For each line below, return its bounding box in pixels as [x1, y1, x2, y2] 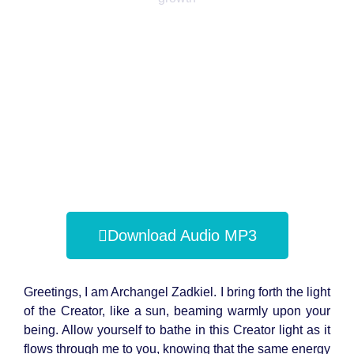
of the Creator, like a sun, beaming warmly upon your [24, 303, 330, 318]
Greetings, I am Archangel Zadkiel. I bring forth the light [24, 284, 330, 299]
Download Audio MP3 [107, 226, 257, 244]
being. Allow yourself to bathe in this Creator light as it [24, 322, 330, 337]
